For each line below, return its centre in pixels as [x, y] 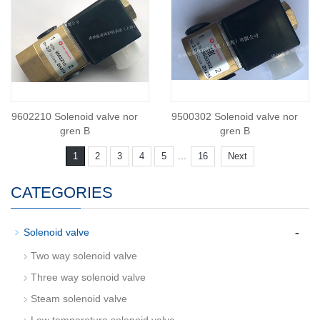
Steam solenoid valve [79, 299]
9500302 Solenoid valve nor [235, 116]
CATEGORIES [62, 192]
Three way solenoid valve [88, 277]
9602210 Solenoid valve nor [75, 116]
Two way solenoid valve [84, 256]
